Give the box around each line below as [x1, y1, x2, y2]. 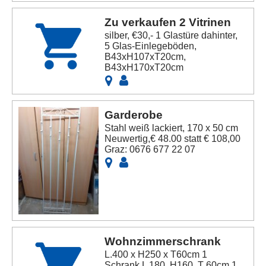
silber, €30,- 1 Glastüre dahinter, [104, 30, 238, 41]
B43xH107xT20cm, [104, 52, 186, 62]
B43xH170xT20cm [104, 62, 184, 73]
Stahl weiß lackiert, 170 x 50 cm [104, 123, 239, 134]
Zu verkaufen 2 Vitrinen [104, 16, 232, 29]
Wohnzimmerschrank [104, 235, 221, 248]
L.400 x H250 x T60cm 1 [104, 249, 208, 259]
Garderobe [104, 109, 163, 122]
